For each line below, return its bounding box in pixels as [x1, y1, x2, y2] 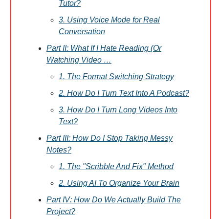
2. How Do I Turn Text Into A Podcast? [59, 89, 189, 97]
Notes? [46, 146, 71, 154]
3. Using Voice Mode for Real [59, 16, 160, 24]
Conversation [59, 27, 105, 36]
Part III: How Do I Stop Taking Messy [46, 134, 173, 142]
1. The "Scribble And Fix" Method [59, 162, 174, 171]
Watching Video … [46, 56, 111, 64]
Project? [46, 207, 75, 216]
